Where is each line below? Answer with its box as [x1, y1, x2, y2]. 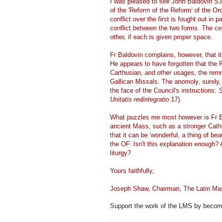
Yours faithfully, [110, 167, 154, 175]
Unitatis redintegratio [110, 96, 169, 104]
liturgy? [110, 149, 131, 157]
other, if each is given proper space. [110, 33, 213, 41]
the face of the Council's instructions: [110, 87, 219, 95]
